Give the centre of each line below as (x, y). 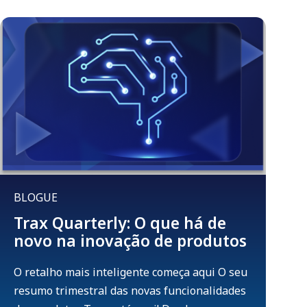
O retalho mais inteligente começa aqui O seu (131, 272)
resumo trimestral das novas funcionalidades (130, 291)
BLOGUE (36, 198)
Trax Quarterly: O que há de (120, 223)
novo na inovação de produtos (130, 241)
